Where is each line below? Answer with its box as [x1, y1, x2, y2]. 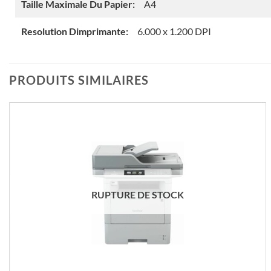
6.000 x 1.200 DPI [137, 25, 211, 38]
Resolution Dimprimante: [21, 25, 128, 38]
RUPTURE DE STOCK [91, 188, 184, 200]
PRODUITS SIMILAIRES [9, 73, 149, 88]
